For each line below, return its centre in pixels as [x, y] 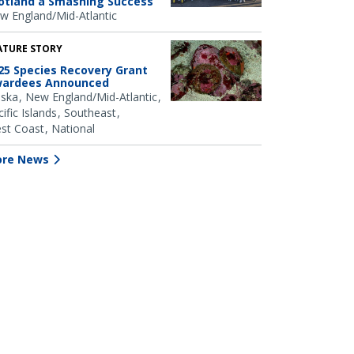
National [73, 128]
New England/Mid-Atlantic [91, 96]
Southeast [90, 112]
